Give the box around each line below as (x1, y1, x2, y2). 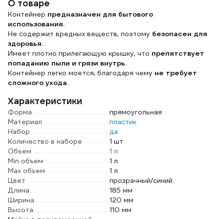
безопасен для (152, 29, 207, 38)
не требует (153, 68, 197, 77)
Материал (8, 117, 42, 126)
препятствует (152, 49, 204, 58)
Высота (8, 205, 33, 214)
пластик (109, 117, 136, 126)
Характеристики (8, 95, 82, 107)
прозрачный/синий (109, 176, 173, 185)
